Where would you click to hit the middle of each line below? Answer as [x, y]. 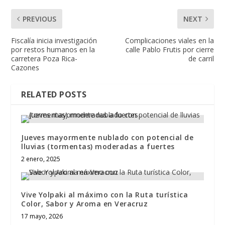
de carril [201, 58]
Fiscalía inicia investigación [54, 40]
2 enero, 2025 [41, 159]
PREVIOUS [40, 19]
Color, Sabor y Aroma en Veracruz [85, 203]
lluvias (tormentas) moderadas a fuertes [98, 146]
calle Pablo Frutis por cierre [170, 49]
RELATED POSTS [54, 94]
